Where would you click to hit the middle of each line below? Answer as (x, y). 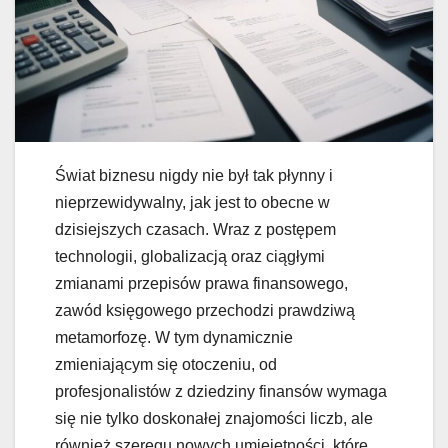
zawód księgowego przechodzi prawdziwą (205, 311)
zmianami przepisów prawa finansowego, (201, 284)
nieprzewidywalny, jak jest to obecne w (192, 203)
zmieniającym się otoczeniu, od (166, 365)
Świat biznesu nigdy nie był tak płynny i (194, 176)
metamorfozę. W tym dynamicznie (174, 338)
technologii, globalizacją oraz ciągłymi (190, 257)
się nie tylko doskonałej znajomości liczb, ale (214, 419)
